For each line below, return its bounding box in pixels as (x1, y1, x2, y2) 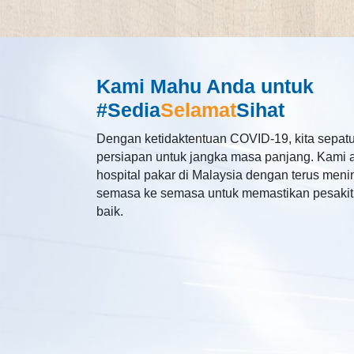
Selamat (160, 99, 236, 122)
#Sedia (96, 99, 160, 122)
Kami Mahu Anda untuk (96, 75, 314, 98)
